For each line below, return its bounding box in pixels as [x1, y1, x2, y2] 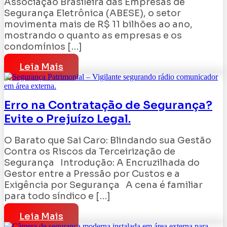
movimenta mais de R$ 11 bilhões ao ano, [4, 19, 193, 30]
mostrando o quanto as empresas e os [4, 30, 182, 42]
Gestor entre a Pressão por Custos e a [4, 168, 180, 179]
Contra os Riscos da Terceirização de [4, 145, 175, 157]
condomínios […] [4, 41, 82, 53]
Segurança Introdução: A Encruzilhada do [4, 157, 200, 168]
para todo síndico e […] [4, 190, 110, 202]
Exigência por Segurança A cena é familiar [4, 179, 203, 191]
